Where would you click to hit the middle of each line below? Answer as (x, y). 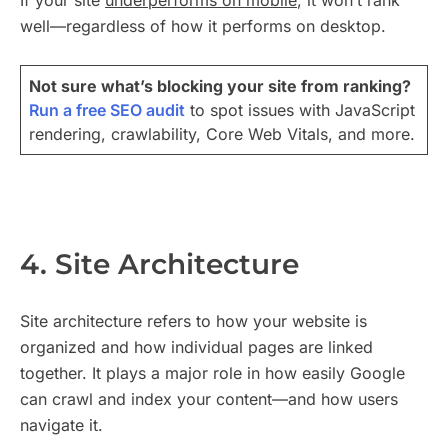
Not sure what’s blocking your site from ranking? (220, 86)
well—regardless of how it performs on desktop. (203, 26)
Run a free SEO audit (107, 110)
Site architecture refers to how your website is (193, 321)
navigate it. (61, 425)
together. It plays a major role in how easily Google (212, 373)
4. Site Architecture (159, 264)
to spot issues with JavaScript (300, 110)
